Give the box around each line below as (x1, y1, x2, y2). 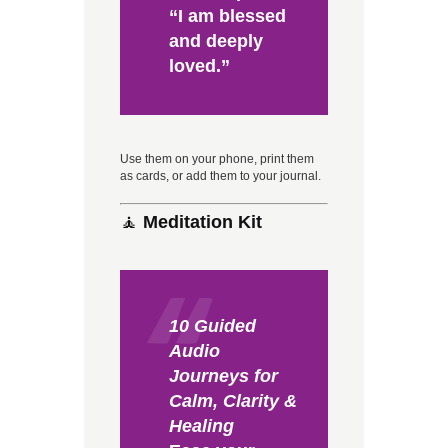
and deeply (168, 31, 263, 52)
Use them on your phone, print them (120, 152, 314, 167)
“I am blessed (168, 6, 286, 27)
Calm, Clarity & (168, 391, 297, 412)
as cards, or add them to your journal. (120, 169, 321, 184)
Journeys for (168, 366, 278, 387)
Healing (168, 416, 234, 437)
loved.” (168, 56, 230, 77)
